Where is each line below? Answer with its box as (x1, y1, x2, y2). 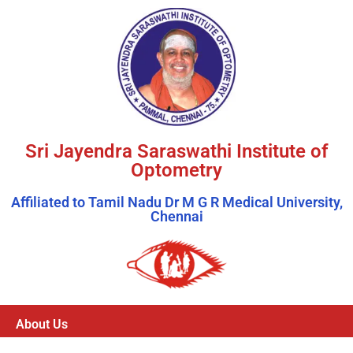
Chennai (150, 208, 203, 225)
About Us (16, 317, 68, 332)
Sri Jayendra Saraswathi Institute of (24, 140, 329, 162)
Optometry (131, 159, 222, 181)
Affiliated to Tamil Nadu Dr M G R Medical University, (10, 194, 343, 210)
